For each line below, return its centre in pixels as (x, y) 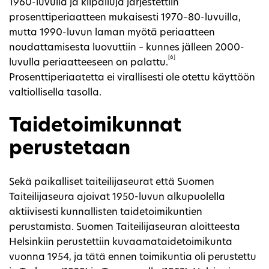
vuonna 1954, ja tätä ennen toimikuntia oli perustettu (133, 257)
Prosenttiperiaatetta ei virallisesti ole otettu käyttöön (132, 78)
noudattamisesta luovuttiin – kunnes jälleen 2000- (127, 48)
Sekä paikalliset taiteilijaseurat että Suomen (112, 182)
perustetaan (70, 149)
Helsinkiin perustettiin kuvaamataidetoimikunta (121, 242)
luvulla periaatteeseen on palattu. (89, 63)
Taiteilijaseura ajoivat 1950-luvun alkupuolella (117, 197)
